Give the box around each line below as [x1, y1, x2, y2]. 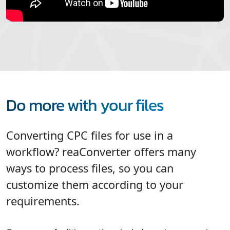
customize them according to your [6, 177, 183, 192]
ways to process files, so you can [6, 160, 174, 176]
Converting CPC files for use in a [6, 127, 173, 143]
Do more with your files [6, 92, 164, 118]
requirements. [6, 193, 80, 208]
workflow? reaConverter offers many [6, 144, 196, 159]
